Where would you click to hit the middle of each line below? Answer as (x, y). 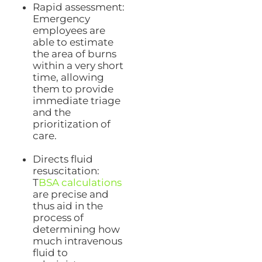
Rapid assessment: (78, 7)
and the (51, 113)
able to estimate (73, 42)
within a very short (78, 66)
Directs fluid (63, 159)
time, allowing (68, 77)
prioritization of (71, 124)
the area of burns (74, 54)
